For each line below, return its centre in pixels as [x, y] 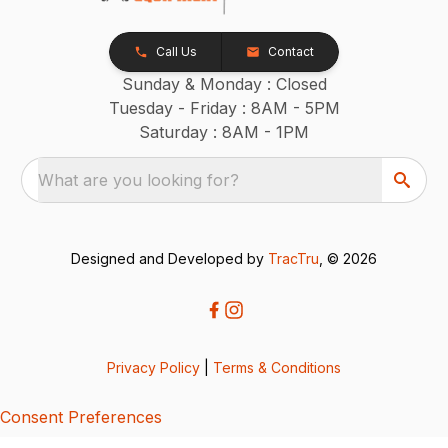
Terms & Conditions [277, 367]
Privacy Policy [153, 367]
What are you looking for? [139, 179]
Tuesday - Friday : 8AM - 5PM [224, 107]
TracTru [293, 258]
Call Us [176, 51]
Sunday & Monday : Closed [224, 83]
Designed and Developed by [169, 258]
